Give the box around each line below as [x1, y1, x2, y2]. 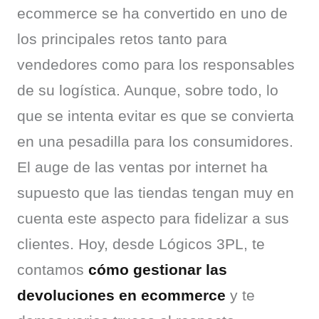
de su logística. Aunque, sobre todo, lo [17, 82, 278, 98]
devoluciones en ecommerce [17, 287, 226, 303]
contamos [17, 261, 88, 278]
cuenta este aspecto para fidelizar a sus [17, 210, 289, 226]
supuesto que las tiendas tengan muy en [17, 184, 294, 201]
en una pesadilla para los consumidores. [17, 133, 293, 150]
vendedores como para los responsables [17, 56, 295, 73]
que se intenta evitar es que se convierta [17, 108, 294, 124]
